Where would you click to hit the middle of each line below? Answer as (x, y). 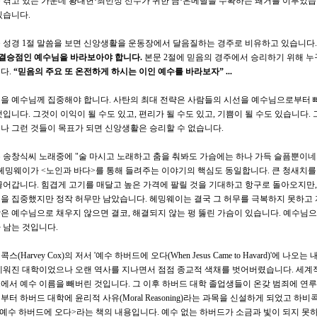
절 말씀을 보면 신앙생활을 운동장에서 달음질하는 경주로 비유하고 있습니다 (171, 43)
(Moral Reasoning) (151, 298)
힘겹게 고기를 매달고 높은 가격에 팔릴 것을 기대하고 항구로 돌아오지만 (178, 184)
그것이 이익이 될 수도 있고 (83, 114)
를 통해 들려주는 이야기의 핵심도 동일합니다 (181, 170)
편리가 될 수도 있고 (176, 114)
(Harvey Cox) (41, 255)
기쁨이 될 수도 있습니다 (263, 114)
